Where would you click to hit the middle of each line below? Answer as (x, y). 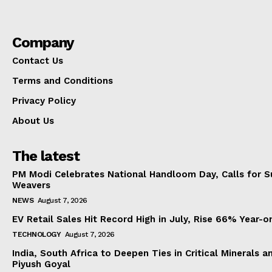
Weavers (31, 185)
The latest (46, 156)
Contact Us (38, 61)
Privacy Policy (44, 101)
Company (43, 43)
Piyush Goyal (41, 264)
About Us (33, 121)
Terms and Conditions (63, 81)
